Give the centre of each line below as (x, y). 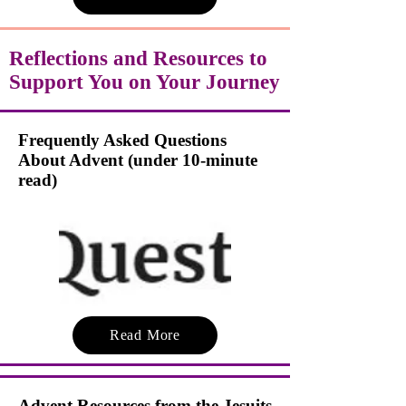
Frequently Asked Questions (122, 140)
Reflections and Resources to (138, 58)
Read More (145, 335)
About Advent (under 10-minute (138, 160)
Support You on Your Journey (145, 82)
